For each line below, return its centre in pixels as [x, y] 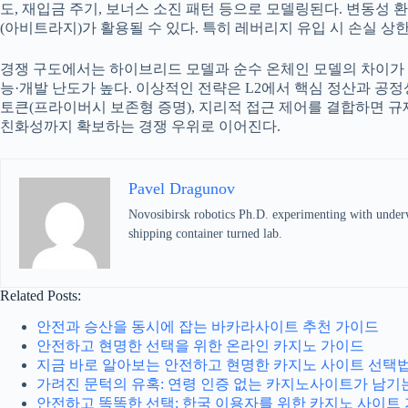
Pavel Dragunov [182, 189]
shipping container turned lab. [205, 234]
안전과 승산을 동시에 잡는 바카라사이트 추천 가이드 [208, 327]
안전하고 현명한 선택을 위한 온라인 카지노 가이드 [200, 346]
